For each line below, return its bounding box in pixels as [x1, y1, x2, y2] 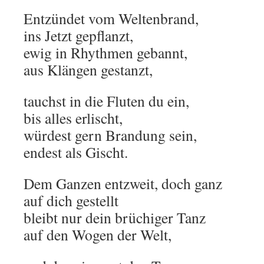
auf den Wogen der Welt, [24, 225, 171, 245]
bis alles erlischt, [24, 108, 123, 128]
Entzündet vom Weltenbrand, [24, 8, 199, 28]
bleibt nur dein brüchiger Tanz [24, 207, 206, 227]
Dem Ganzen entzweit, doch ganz [24, 173, 222, 193]
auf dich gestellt [24, 190, 118, 210]
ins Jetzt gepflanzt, [24, 25, 133, 45]
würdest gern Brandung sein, [24, 125, 197, 145]
